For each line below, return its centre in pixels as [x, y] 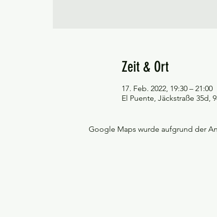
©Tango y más [32, 186]
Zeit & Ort [145, 67]
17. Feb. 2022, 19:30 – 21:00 [167, 88]
